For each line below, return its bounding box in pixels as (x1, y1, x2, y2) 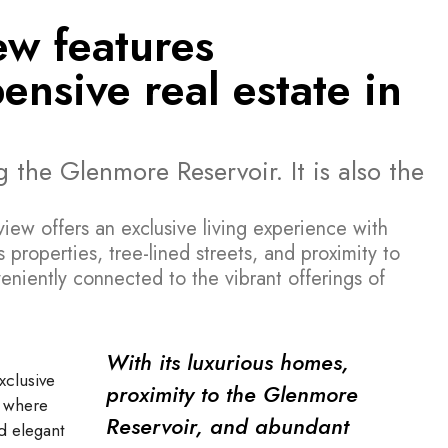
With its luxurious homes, (106, 346, 349, 379)
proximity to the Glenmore (106, 378, 358, 411)
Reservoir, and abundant (106, 410, 349, 443)
